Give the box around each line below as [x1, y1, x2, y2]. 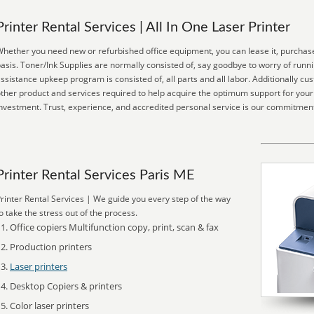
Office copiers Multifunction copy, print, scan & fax [10, 221, 219, 233]
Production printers [10, 240, 92, 253]
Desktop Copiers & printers [10, 280, 122, 292]
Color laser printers [10, 299, 89, 312]
